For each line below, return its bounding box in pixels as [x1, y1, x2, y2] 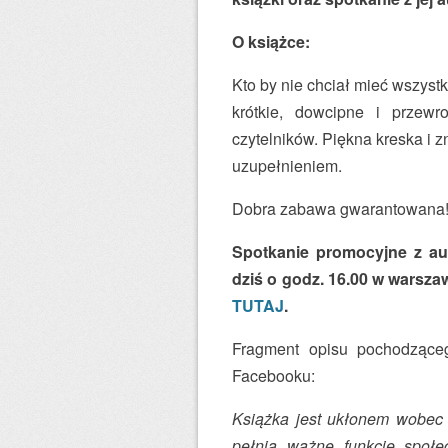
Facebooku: [232, 364, 315, 387]
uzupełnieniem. [232, 154, 342, 177]
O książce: [232, 30, 310, 53]
